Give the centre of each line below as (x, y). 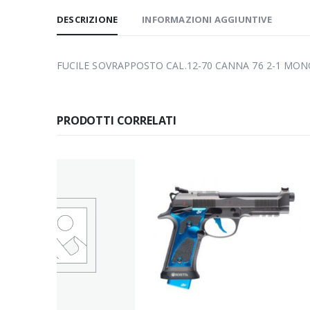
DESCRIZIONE (88, 19)
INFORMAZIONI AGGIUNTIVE (207, 19)
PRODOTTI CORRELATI (117, 120)
